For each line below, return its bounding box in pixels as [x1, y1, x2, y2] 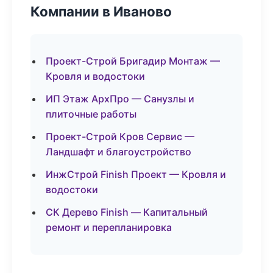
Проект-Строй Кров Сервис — [46, 130, 194, 143]
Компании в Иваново [30, 3, 172, 19]
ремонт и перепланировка [46, 221, 172, 233]
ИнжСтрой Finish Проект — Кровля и [46, 168, 226, 180]
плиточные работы [46, 108, 136, 120]
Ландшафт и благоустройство [46, 146, 191, 158]
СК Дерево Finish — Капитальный [46, 206, 208, 218]
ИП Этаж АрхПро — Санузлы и [46, 93, 194, 105]
